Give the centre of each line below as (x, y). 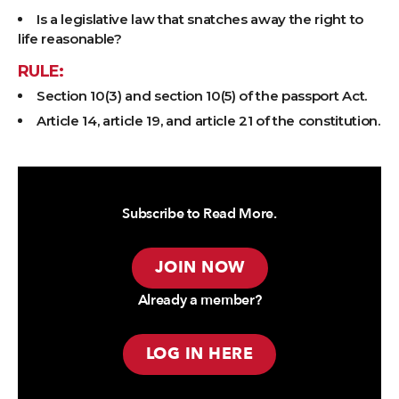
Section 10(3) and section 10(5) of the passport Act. (202, 96)
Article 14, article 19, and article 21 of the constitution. (208, 121)
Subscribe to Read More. (199, 214)
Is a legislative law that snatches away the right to (200, 20)
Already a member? (199, 301)
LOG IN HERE (199, 354)
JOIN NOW (199, 268)
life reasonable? (70, 39)
